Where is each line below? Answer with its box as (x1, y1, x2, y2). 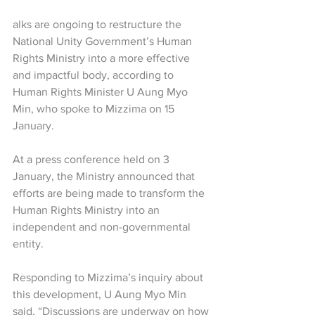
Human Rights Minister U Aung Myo (13, 86, 191, 98)
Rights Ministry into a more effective (13, 52, 193, 65)
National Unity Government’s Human (13, 35, 195, 48)
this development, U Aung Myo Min (13, 288, 189, 301)
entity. (13, 238, 44, 250)
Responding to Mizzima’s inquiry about (13, 271, 206, 284)
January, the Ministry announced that (13, 170, 198, 183)
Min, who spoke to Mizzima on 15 (13, 103, 177, 115)
